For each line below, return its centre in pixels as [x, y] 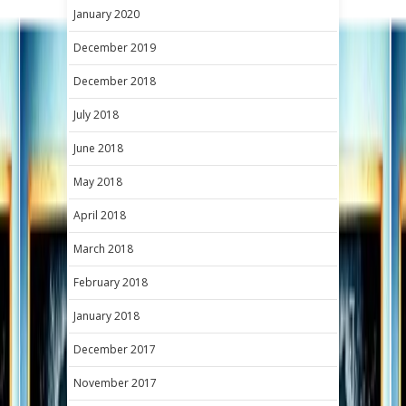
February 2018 [111, 283]
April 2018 [100, 216]
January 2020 [106, 14]
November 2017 [115, 383]
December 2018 [115, 82]
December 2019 [115, 48]
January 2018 [106, 316]
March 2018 [103, 249]
